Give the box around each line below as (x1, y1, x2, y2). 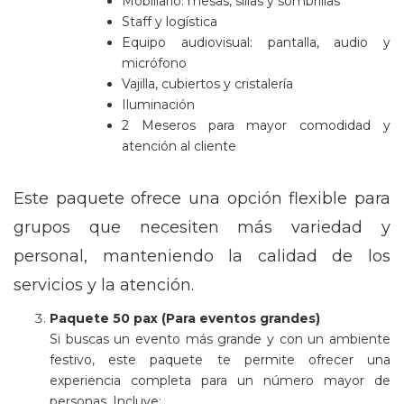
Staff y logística (122, 14, 217, 30)
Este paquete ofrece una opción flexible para (14, 188, 390, 208)
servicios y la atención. (14, 275, 194, 295)
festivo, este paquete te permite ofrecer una (50, 352, 390, 368)
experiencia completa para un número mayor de (50, 372, 390, 389)
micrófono (122, 55, 187, 71)
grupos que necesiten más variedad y (14, 217, 390, 237)
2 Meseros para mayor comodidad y (122, 117, 390, 133)
